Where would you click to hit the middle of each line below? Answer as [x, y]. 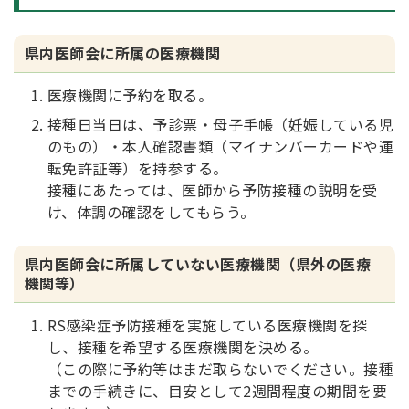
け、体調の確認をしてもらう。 [152, 212]
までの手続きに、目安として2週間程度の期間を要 [218, 391]
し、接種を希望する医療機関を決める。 [183, 347]
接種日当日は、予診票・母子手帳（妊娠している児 [221, 124]
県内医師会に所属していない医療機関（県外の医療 [198, 264]
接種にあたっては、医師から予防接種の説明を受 [213, 190]
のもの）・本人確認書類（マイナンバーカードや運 [221, 146]
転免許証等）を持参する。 [138, 168]
